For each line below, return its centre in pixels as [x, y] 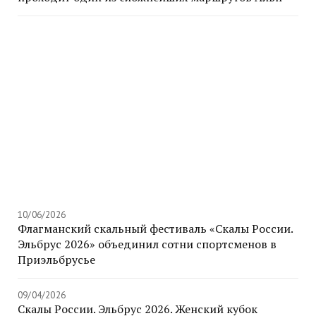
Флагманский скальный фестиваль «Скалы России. [155, 229]
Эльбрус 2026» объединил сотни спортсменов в [147, 244]
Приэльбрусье [56, 260]
